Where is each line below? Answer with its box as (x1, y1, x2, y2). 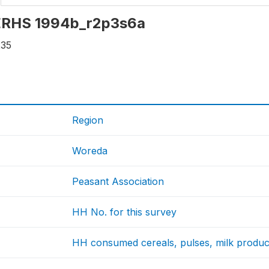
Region (72, 113, 104, 126)
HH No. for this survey (72, 205, 177, 218)
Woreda (72, 144, 108, 157)
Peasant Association (72, 175, 165, 187)
